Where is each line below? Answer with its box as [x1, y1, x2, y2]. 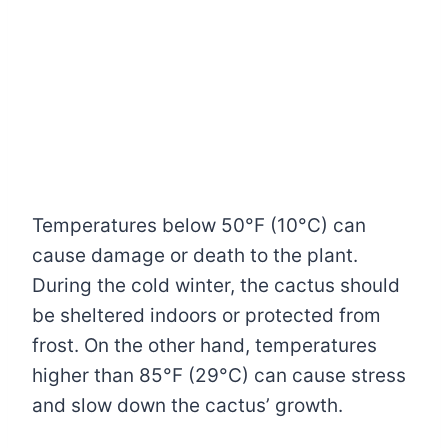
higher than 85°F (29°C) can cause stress [32, 364, 406, 388]
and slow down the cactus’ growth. [32, 394, 343, 418]
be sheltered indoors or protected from [32, 304, 381, 328]
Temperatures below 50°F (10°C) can [32, 214, 366, 238]
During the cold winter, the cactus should [32, 274, 400, 298]
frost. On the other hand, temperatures [32, 334, 377, 358]
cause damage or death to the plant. [32, 244, 358, 268]
